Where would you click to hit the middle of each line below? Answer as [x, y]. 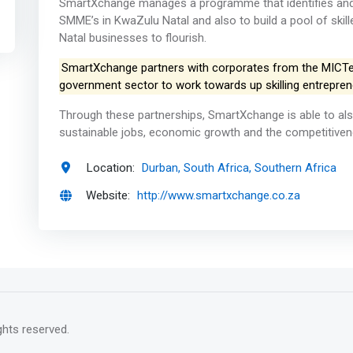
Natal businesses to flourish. [132, 38]
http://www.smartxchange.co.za [219, 196]
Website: [108, 196]
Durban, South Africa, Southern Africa [240, 167]
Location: [111, 167]
